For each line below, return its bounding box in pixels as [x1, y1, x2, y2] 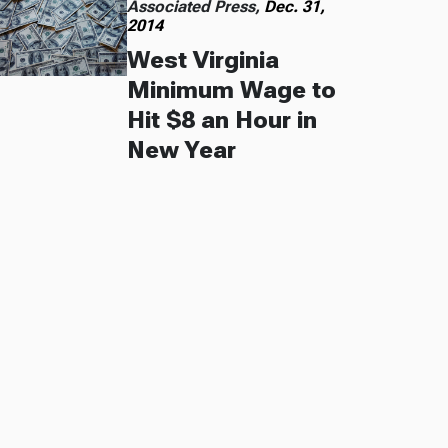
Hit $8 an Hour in [127, 105, 318, 134]
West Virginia [127, 45, 280, 74]
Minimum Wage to [127, 75, 337, 104]
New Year [127, 135, 237, 164]
